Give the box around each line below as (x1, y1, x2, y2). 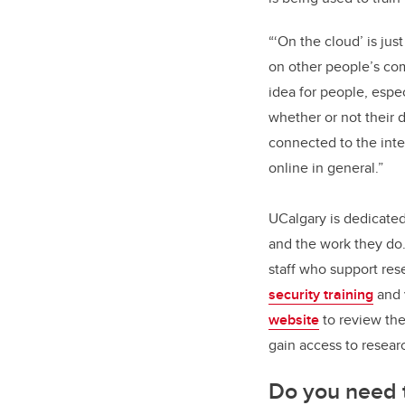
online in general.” (268, 156, 387, 178)
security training (268, 283, 373, 305)
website (268, 308, 319, 330)
